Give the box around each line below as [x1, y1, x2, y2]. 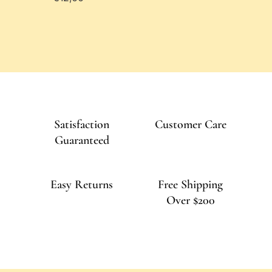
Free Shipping [158, 177, 223, 192]
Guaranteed [54, 133, 109, 148]
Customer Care [154, 117, 226, 132]
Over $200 [166, 193, 215, 208]
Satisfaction [54, 117, 109, 132]
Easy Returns [50, 177, 113, 192]
